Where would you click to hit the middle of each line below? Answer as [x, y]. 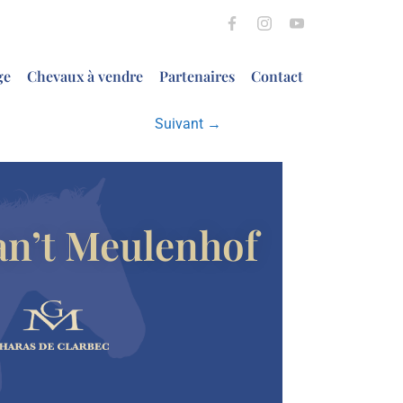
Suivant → [188, 124]
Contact [277, 76]
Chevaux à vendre [85, 76]
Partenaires [197, 76]
